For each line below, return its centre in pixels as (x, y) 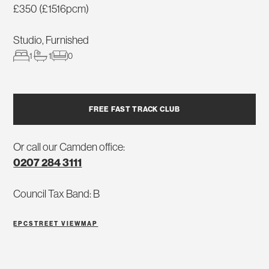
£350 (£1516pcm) (51, 9)
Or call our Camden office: (69, 147)
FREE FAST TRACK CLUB (134, 109)
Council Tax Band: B (57, 194)
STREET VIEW (55, 224)
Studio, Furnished (51, 40)
